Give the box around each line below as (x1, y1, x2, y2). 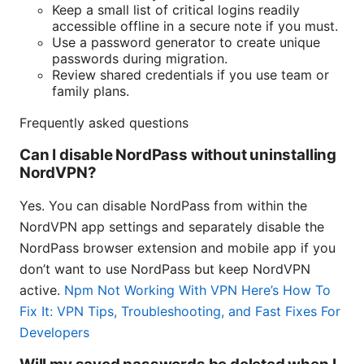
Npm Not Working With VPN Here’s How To (64, 281, 331, 298)
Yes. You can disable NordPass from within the (19, 197, 307, 214)
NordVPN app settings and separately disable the (19, 218, 324, 235)
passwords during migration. (52, 50, 227, 67)
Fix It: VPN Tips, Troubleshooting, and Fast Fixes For (19, 302, 340, 319)
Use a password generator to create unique (52, 33, 320, 50)
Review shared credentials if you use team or (52, 66, 329, 83)
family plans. (52, 82, 129, 99)
